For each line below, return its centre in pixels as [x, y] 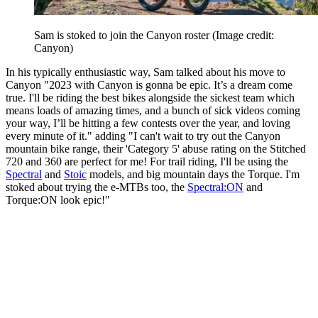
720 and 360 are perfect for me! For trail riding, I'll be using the [147, 162]
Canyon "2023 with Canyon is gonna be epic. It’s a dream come [149, 85]
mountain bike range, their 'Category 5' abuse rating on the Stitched [156, 149]
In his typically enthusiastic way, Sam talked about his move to [146, 72]
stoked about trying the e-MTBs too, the [97, 187]
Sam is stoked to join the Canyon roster [123, 35]
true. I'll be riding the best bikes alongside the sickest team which [150, 98]
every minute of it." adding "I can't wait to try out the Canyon [143, 136]
